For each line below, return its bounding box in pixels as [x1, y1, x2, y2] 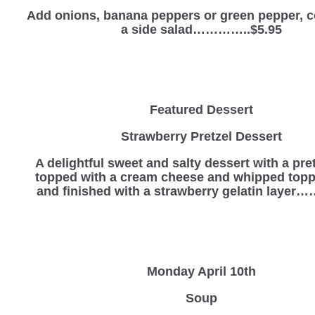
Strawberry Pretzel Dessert [120, 129, 282, 143]
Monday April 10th [146, 264, 256, 278]
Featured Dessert [149, 102, 253, 117]
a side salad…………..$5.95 [120, 22, 282, 37]
